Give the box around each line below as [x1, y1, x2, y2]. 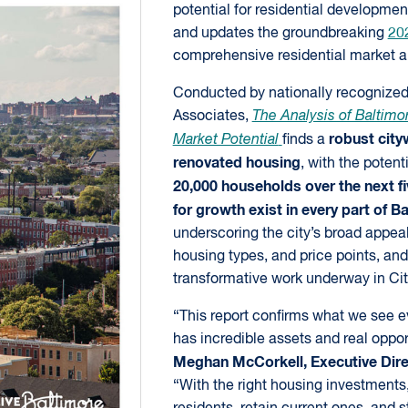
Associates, [172, 109, 252, 124]
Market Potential [172, 133, 279, 148]
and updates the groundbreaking [172, 26, 388, 41]
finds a [281, 133, 329, 148]
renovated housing [172, 156, 301, 170]
